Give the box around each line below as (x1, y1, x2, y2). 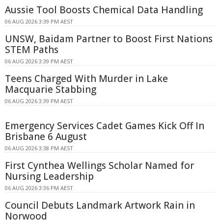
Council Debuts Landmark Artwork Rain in (5, 199, 195, 212)
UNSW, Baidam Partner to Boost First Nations (5, 32, 213, 46)
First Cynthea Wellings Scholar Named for (5, 159, 194, 172)
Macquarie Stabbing (5, 83, 96, 96)
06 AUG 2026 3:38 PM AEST (5, 144, 73, 152)
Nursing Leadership (5, 170, 94, 183)
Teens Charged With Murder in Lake (5, 72, 168, 85)
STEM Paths (5, 43, 58, 56)
